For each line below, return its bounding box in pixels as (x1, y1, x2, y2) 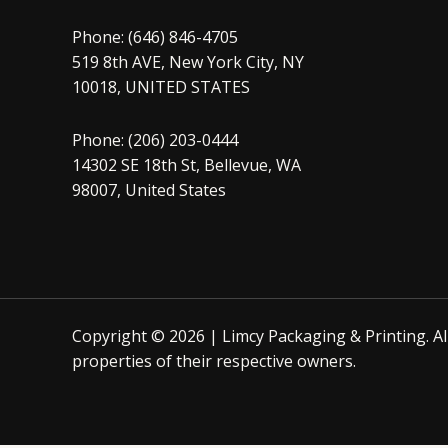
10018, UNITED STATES (72, 76, 250, 99)
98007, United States (72, 179, 226, 202)
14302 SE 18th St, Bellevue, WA (72, 154, 301, 177)
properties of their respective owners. (72, 350, 356, 373)
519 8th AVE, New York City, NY (72, 51, 304, 74)
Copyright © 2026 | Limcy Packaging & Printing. (72, 325, 433, 348)
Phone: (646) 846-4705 (72, 26, 238, 49)
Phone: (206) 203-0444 (72, 129, 238, 152)
